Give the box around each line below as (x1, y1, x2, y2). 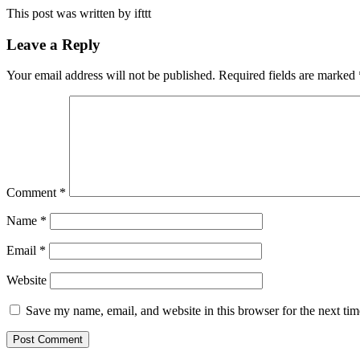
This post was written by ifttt (6, 6, 151, 20)
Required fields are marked (219, 68, 358, 83)
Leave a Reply (6, 35, 100, 53)
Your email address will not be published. (6, 68, 215, 83)
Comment (6, 186, 59, 200)
